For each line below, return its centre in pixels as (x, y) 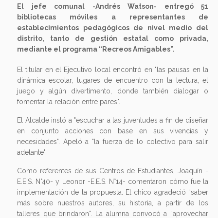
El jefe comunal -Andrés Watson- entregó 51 (113, 6)
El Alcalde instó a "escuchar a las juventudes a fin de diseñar (113, 120)
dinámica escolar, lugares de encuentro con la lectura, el (113, 80)
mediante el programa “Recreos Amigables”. (96, 49)
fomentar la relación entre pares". (69, 101)
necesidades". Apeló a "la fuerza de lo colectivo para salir (113, 141)
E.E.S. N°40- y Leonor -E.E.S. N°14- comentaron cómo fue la (113, 181)
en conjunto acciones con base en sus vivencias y (113, 131)
